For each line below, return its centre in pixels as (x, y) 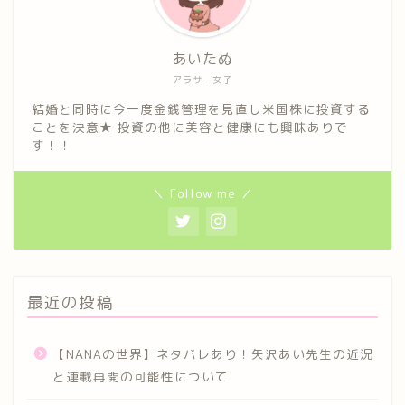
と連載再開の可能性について (141, 376)
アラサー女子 (202, 79)
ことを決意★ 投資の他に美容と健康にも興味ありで (190, 127)
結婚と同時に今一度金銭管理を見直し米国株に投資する (201, 108)
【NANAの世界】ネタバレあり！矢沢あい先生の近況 (213, 353)
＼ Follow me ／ (202, 193)
